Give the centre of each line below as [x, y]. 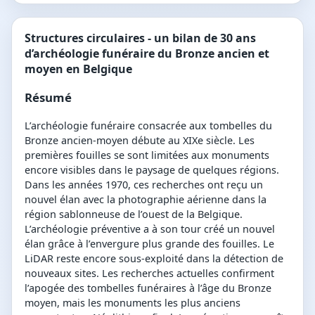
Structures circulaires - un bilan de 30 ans [140, 38]
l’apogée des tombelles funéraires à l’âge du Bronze [148, 288]
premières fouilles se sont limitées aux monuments [147, 155]
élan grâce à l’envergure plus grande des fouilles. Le [149, 243]
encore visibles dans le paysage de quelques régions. [152, 169]
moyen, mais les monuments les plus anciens [133, 302]
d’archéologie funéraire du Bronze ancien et [147, 53]
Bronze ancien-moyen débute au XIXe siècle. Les [140, 140]
